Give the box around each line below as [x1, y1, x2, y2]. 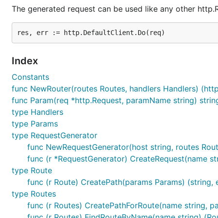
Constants [12, 72, 49, 82]
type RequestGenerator [12, 130, 97, 140]
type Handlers [12, 107, 63, 117]
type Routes [12, 189, 56, 199]
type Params [12, 119, 58, 128]
